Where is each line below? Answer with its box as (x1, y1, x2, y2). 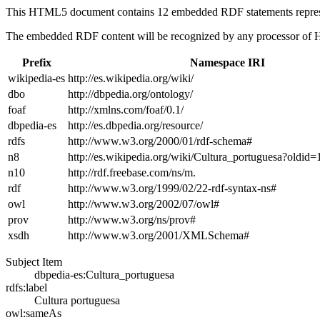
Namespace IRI (189, 56, 265, 69)
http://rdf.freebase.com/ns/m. (68, 166, 196, 179)
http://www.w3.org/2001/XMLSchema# (68, 229, 249, 241)
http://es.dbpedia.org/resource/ (68, 119, 203, 131)
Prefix (21, 56, 51, 69)
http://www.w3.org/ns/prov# (68, 214, 196, 226)
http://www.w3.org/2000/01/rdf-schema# (68, 135, 252, 147)
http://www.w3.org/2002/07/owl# (68, 198, 219, 210)
